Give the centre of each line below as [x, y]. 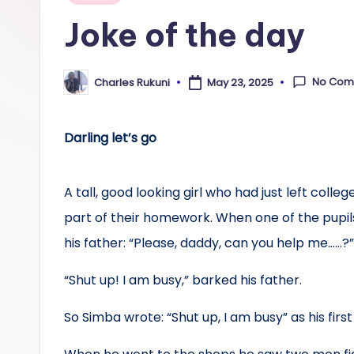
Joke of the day [185, 35]
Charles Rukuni [132, 82]
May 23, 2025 [240, 82]
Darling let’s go [110, 138]
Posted [81, 87]
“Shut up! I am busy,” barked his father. [185, 280]
